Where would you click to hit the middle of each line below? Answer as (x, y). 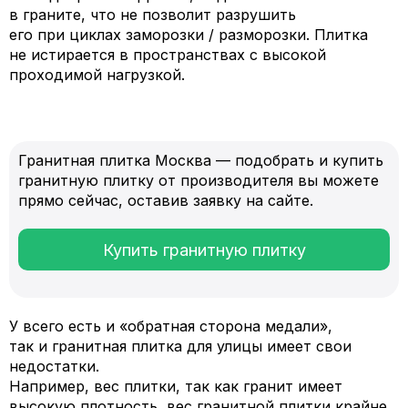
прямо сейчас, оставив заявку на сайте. (166, 200)
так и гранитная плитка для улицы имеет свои (180, 346)
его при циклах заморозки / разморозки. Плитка (189, 35)
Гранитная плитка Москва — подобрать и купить (201, 160)
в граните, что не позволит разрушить (153, 15)
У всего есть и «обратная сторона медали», (171, 326)
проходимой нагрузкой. (97, 75)
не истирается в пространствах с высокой (168, 55)
